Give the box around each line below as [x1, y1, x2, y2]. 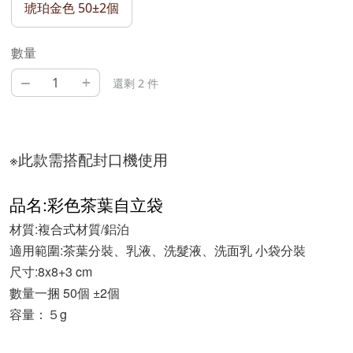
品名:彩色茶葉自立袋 [9, 192, 163, 217]
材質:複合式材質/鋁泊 [9, 220, 129, 239]
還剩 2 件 [113, 76, 159, 91]
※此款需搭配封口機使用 [9, 149, 168, 170]
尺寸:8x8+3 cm [9, 262, 92, 281]
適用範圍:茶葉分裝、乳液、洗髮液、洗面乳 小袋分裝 [9, 241, 306, 260]
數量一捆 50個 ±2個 [9, 284, 120, 303]
